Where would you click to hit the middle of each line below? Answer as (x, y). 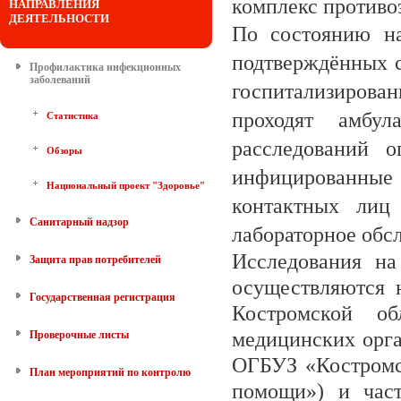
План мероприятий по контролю (110, 372)
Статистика (73, 115)
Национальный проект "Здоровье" (126, 185)
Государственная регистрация (102, 297)
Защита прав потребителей (95, 260)
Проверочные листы (79, 335)
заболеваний (60, 80)
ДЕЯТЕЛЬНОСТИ (59, 18)
